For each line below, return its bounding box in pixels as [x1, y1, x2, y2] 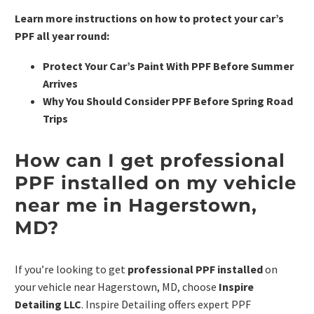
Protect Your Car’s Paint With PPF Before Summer [43, 58, 294, 73]
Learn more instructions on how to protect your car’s [15, 11, 284, 26]
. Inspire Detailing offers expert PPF [81, 297, 251, 312]
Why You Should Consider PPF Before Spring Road [43, 93, 293, 108]
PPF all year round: [15, 29, 109, 43]
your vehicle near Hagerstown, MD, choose [15, 280, 219, 294]
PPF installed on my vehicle [15, 172, 296, 195]
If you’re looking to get [15, 262, 128, 277]
